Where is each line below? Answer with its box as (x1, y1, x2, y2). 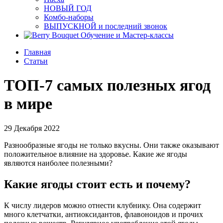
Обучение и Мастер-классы (81, 31, 174, 39)
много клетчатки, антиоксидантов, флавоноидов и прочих (4, 210, 203, 219)
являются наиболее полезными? (4, 158, 112, 167)
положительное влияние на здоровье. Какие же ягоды (4, 149, 187, 158)
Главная (24, 48, 51, 56)
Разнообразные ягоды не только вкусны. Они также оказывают (4, 140, 219, 149)
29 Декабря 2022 (4, 123, 60, 132)
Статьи (24, 57, 48, 65)
